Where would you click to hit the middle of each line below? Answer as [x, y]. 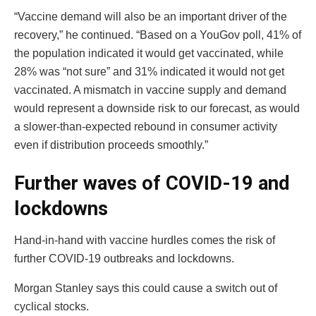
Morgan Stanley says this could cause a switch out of [146, 288]
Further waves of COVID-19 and [152, 183]
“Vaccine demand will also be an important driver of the [151, 17]
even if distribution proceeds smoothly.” [111, 145]
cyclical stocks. [51, 306]
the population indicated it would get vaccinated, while [149, 54]
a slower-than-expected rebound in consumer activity [146, 127]
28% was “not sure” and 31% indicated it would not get [149, 72]
